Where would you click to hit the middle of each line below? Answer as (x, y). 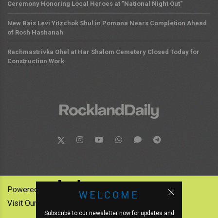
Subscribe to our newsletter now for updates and (109, 213)
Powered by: (29, 189)
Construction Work (36, 61)
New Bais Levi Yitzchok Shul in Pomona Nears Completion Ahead (107, 23)
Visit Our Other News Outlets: (57, 203)
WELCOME (109, 195)
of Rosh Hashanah (35, 33)
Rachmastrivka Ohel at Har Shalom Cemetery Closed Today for (103, 52)
